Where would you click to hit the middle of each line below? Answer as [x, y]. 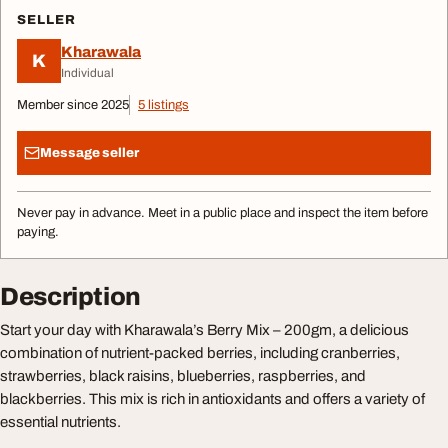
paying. [38, 232]
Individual [87, 72]
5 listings [163, 105]
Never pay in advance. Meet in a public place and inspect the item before [222, 213]
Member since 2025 [73, 105]
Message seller [89, 152]
